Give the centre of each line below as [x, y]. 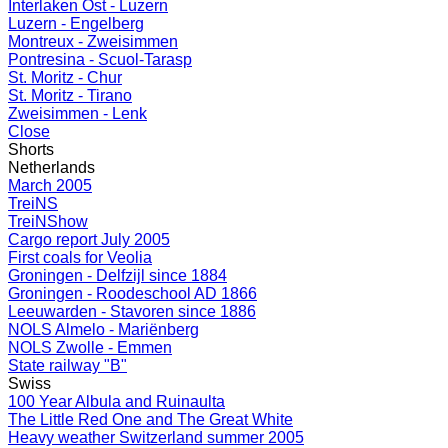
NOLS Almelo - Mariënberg [103, 329]
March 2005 [50, 185]
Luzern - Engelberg [76, 23]
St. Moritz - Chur [65, 77]
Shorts [31, 149]
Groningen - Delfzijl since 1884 [117, 275]
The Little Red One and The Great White [150, 419]
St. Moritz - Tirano [70, 95]
